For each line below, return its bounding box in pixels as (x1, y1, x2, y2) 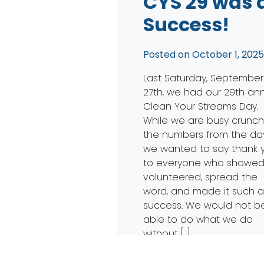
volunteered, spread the (143, 170, 258, 184)
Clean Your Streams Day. (143, 99, 259, 113)
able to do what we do (143, 212, 253, 226)
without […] (143, 226, 191, 240)
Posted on (143, 47, 193, 61)
